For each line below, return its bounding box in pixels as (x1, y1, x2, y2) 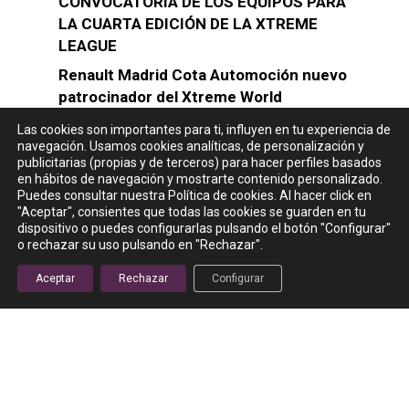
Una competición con (137, 296, 282, 314)
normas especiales (137, 316, 269, 334)
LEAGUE (58, 37, 117, 56)
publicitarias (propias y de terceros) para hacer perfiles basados (17, 155, 382, 170)
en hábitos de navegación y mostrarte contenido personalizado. (17, 172, 383, 186)
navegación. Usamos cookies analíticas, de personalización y (17, 139, 364, 153)
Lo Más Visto (58, 164, 173, 191)
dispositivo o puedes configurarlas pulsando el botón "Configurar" (17, 221, 391, 236)
